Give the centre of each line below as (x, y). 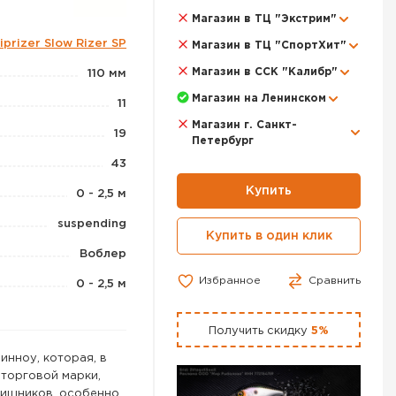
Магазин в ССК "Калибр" (265, 72)
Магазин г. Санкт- (244, 125)
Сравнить (335, 281)
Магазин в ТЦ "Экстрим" (264, 19)
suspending (92, 224)
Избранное (230, 281)
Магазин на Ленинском (259, 99)
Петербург (223, 141)
